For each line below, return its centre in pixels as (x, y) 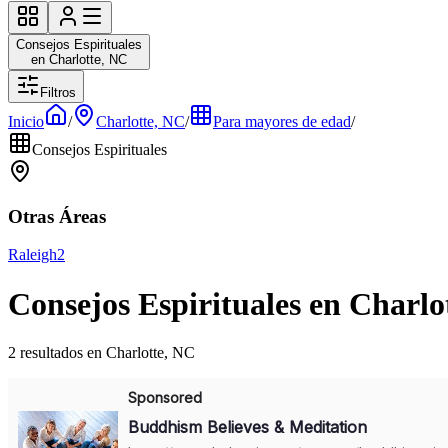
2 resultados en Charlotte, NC (101, 353)
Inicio (26, 121)
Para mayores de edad (282, 121)
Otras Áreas (57, 216)
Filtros (58, 92)
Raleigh (32, 255)
